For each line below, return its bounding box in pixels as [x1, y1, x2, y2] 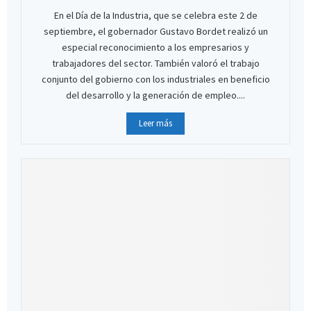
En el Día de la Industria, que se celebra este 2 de [53, 8, 258, 22]
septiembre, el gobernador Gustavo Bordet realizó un [43, 24, 268, 37]
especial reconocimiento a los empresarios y [62, 40, 249, 53]
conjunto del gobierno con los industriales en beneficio [41, 72, 270, 85]
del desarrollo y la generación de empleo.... [66, 88, 245, 101]
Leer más [139, 117, 172, 129]
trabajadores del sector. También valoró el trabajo [51, 56, 260, 69]
